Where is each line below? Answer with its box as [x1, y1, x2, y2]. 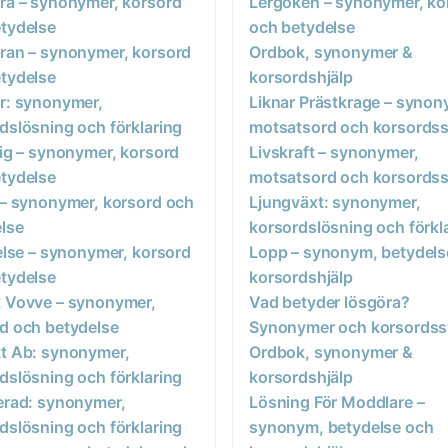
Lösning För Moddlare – [249, 391, 425, 412]
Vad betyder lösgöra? [249, 291, 410, 312]
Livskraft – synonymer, [249, 141, 419, 162]
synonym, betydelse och [249, 416, 434, 437]
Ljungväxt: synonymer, [249, 191, 421, 212]
